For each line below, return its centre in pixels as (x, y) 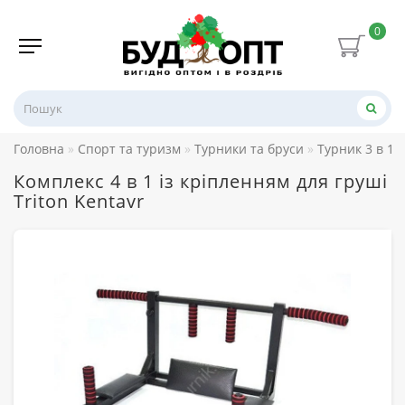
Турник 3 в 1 (356, 148)
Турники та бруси (249, 148)
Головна (39, 148)
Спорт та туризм (129, 148)
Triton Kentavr (79, 201)
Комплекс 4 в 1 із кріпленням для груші (201, 181)
